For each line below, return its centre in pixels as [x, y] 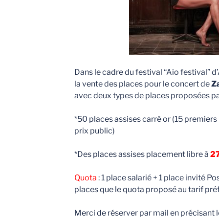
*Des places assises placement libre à [142, 154]
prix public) [94, 131]
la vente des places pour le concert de [142, 84]
